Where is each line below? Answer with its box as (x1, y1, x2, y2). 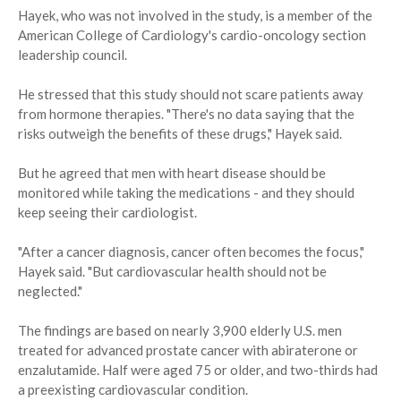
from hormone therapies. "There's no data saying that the (18, 106, 354, 123)
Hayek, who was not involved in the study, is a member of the (18, 7, 372, 24)
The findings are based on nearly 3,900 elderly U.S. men (18, 322, 342, 339)
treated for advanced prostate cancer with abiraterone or (18, 342, 358, 359)
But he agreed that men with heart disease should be (18, 165, 326, 182)
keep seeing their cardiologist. (18, 204, 197, 221)
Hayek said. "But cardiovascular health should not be (18, 263, 327, 280)
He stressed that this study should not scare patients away (18, 86, 363, 103)
